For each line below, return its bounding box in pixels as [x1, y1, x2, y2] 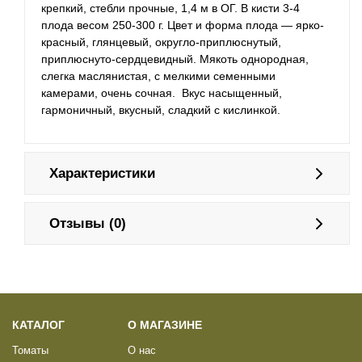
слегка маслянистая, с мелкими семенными [41, 69, 276, 83]
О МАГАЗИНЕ [128, 318, 202, 332]
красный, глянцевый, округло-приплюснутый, [41, 36, 281, 49]
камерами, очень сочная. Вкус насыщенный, [41, 86, 282, 100]
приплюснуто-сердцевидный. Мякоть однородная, [41, 53, 309, 66]
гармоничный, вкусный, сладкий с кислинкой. [41, 103, 280, 117]
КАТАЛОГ [12, 318, 65, 332]
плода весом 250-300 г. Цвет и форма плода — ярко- [41, 19, 324, 32]
